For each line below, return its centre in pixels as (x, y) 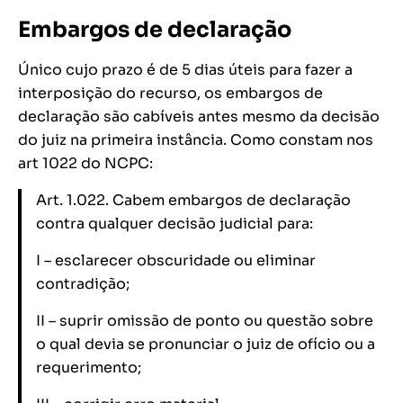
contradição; (83, 284)
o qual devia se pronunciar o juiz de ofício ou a (206, 345)
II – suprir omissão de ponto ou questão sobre (205, 321)
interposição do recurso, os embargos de (170, 94)
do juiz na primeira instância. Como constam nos (196, 140)
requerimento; (89, 368)
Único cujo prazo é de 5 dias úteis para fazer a (185, 70)
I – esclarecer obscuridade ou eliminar (176, 261)
